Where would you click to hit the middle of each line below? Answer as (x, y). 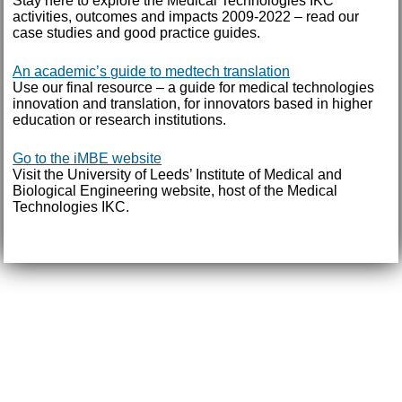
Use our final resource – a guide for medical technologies (194, 87)
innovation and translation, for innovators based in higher (193, 103)
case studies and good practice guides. (137, 32)
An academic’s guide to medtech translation (152, 71)
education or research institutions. (120, 119)
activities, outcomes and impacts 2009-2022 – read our (186, 16)
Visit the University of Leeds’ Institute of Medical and (178, 174)
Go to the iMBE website (87, 158)
